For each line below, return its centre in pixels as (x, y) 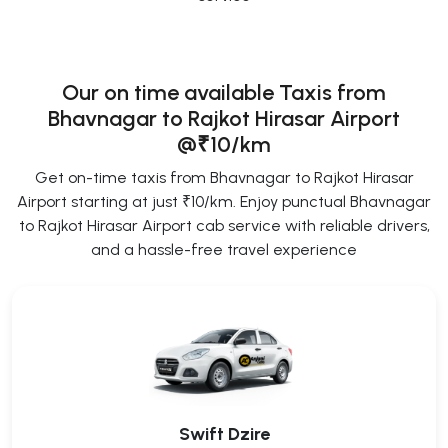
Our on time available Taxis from (224, 93)
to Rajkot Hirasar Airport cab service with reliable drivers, (224, 226)
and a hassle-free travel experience (224, 250)
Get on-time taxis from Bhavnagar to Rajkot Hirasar (224, 178)
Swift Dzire (224, 433)
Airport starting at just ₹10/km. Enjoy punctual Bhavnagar (224, 202)
